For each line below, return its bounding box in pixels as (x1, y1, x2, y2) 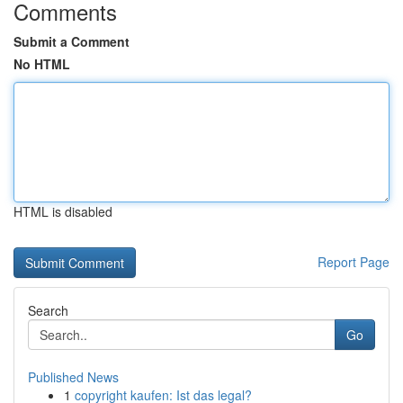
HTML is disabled (13, 202, 112, 220)
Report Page (318, 253, 390, 271)
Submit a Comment (13, 32, 130, 50)
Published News (28, 368, 119, 386)
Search (28, 301, 68, 319)
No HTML (13, 55, 70, 73)
